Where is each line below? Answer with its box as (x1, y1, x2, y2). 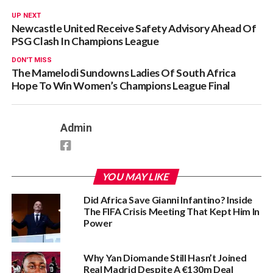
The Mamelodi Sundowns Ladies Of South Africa (11, 66, 236, 79)
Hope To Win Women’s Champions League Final (11, 79, 230, 92)
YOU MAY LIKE (102, 171, 172, 182)
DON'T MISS (11, 56, 52, 64)
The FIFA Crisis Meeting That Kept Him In (83, 205, 260, 217)
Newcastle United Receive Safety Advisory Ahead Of (11, 22, 257, 35)
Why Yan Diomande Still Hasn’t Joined (83, 252, 247, 263)
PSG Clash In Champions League (11, 35, 159, 48)
